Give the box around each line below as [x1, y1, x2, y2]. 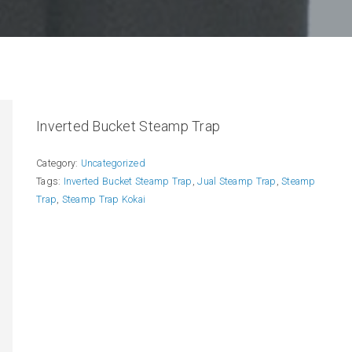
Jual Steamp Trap [197, 174, 277, 187]
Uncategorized [80, 156, 145, 169]
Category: [36, 156, 81, 169]
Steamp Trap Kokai [61, 192, 146, 205]
